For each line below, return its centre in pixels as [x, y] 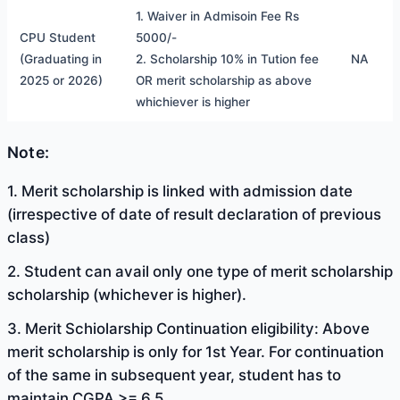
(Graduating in [61, 58]
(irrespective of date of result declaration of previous [194, 214]
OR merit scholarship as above [224, 80]
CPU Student [58, 37]
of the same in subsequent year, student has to [174, 375]
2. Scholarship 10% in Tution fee [227, 58]
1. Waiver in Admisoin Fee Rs [217, 16]
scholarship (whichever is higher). [127, 294]
